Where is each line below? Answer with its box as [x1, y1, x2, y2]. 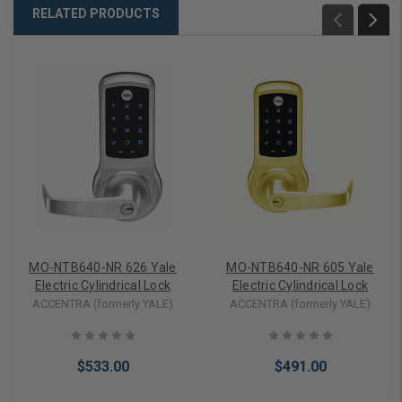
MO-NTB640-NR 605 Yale [226, 259, 374, 275]
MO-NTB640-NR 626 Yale [29, 259, 177, 275]
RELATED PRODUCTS [32, 5, 160, 21]
